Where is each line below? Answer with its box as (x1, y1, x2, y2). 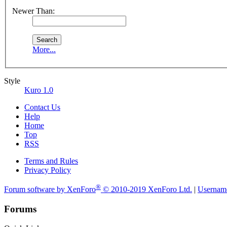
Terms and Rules (24, 156, 78, 165)
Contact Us (24, 102, 60, 111)
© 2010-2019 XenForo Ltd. (103, 184, 192, 194)
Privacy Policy (24, 165, 71, 174)
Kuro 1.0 (24, 85, 53, 94)
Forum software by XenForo (4, 184, 96, 194)
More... (32, 45, 56, 54)
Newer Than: (12, 6, 55, 15)
